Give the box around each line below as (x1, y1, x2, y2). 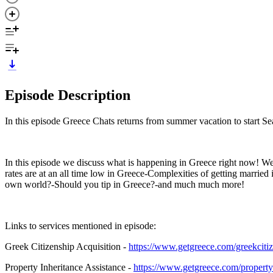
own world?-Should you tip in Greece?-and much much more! (5, 179, 244, 190)
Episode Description (5, 87, 130, 103)
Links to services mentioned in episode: (5, 220, 156, 231)
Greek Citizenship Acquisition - (5, 241, 129, 252)
